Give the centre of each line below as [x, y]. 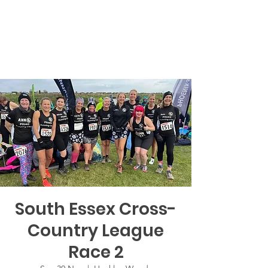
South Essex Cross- [96, 209]
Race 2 [96, 252]
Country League [96, 231]
